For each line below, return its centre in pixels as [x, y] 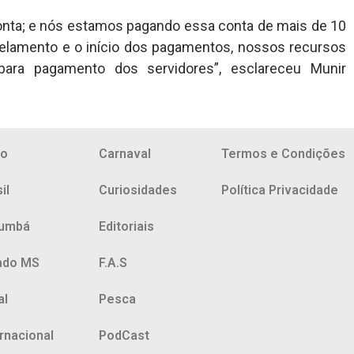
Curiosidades [138, 190]
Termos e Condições [283, 153]
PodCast [124, 335]
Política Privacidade [279, 190]
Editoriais [127, 226]
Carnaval [125, 153]
